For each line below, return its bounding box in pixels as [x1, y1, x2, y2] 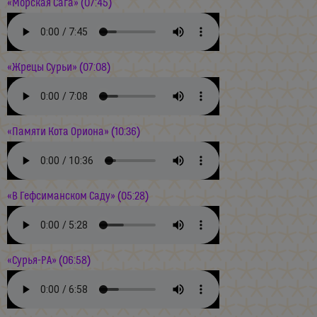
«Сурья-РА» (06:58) [7, 254, 91, 267]
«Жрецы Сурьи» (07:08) [7, 61, 110, 74]
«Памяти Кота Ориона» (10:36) [7, 125, 140, 138]
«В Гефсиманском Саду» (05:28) [7, 190, 149, 202]
